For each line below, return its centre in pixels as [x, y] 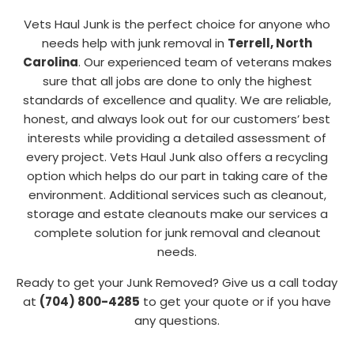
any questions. [177, 320]
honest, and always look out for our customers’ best [177, 119]
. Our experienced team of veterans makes [205, 62]
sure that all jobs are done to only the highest [177, 81]
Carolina [50, 62]
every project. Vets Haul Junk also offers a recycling [177, 157]
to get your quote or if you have [235, 301]
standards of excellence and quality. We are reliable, [177, 100]
